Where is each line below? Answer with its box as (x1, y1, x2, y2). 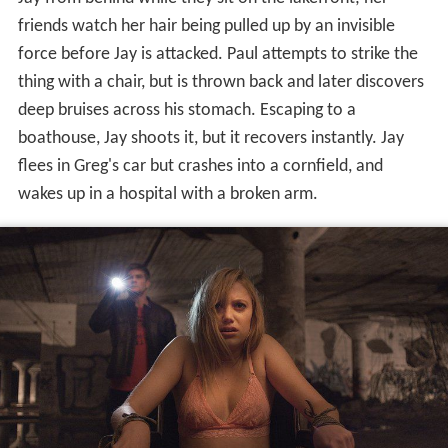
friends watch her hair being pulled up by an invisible (17, 17, 395, 37)
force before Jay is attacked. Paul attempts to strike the (17, 45, 418, 65)
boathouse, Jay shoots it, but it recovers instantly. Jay (17, 129, 404, 149)
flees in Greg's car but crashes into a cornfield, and (17, 157, 383, 177)
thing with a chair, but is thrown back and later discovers (17, 73, 424, 93)
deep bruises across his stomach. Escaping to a (17, 101, 356, 121)
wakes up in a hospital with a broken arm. (17, 185, 318, 205)
